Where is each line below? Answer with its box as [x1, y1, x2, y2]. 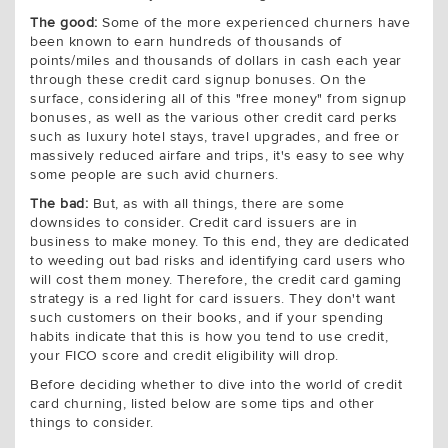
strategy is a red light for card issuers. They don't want [30, 292, 396, 306]
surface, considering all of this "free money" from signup [30, 92, 407, 106]
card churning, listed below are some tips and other [30, 397, 375, 411]
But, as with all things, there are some [88, 197, 344, 211]
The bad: [30, 197, 88, 211]
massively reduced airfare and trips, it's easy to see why [30, 149, 405, 163]
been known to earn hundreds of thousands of [30, 35, 342, 49]
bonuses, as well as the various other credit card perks [30, 111, 398, 125]
